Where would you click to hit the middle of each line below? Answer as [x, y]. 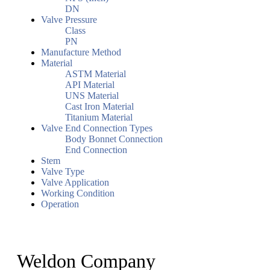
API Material [90, 85]
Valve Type [63, 172]
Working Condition [78, 193]
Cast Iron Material [99, 107]
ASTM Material [96, 74]
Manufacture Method [81, 52]
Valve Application [75, 183]
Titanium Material [99, 118]
